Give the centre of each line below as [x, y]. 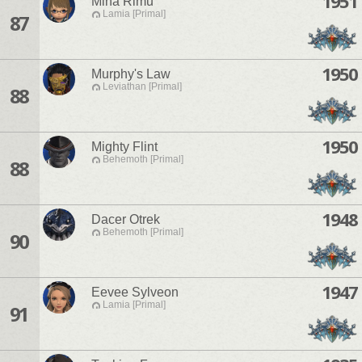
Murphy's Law [131, 74]
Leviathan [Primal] [142, 87]
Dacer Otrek [126, 220]
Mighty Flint [124, 147]
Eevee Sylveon [135, 293]
